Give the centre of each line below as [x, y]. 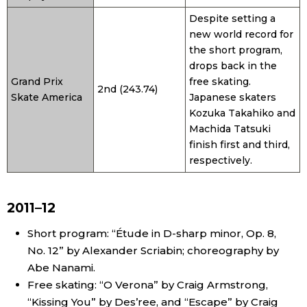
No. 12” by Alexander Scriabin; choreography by [153, 251]
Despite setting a [232, 19]
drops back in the [233, 66]
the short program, [236, 50]
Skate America [47, 98]
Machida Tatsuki [230, 129]
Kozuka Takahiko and [242, 113]
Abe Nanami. [61, 268]
